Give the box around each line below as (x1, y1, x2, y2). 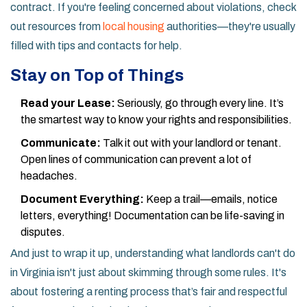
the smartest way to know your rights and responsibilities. (21, 114, 292, 126)
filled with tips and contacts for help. (10, 40, 182, 52)
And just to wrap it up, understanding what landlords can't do (10, 247, 295, 260)
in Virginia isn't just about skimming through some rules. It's (10, 267, 286, 279)
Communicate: (21, 137, 101, 149)
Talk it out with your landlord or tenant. (101, 137, 282, 149)
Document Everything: (21, 193, 144, 206)
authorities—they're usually (164, 21, 295, 33)
